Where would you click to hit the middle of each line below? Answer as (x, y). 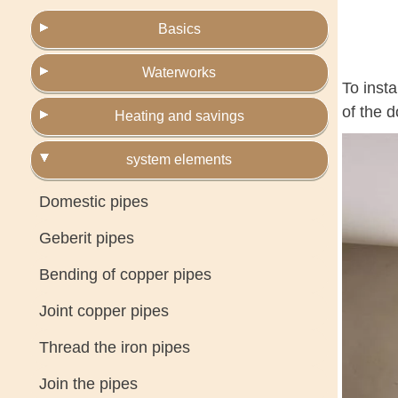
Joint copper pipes (103, 311)
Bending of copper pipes (125, 275)
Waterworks (179, 72)
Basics (179, 29)
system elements (179, 159)
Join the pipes (88, 384)
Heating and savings (179, 116)
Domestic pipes (93, 202)
